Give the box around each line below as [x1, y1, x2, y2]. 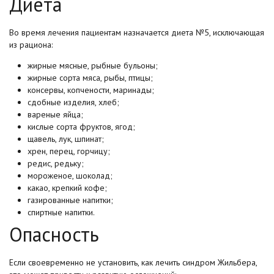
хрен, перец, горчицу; [28, 145, 110, 157]
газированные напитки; [28, 194, 113, 206]
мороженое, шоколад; [28, 169, 113, 181]
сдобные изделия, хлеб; [28, 96, 119, 108]
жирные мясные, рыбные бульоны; [28, 59, 158, 71]
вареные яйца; [28, 108, 83, 120]
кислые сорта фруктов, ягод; [28, 120, 135, 132]
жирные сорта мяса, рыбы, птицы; [28, 72, 153, 83]
